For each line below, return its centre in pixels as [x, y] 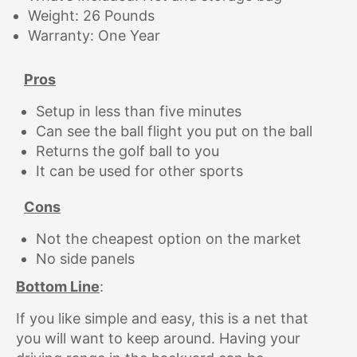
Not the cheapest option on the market [169, 239]
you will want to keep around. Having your [158, 339]
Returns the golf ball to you [127, 151]
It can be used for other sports [139, 171]
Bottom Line [58, 287]
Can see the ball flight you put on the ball [174, 131]
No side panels [85, 259]
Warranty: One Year [94, 36]
